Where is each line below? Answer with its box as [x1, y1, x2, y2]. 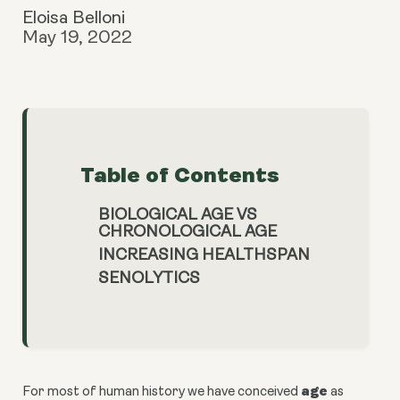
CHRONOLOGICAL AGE [98, 223, 277, 241]
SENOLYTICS [98, 271, 200, 288]
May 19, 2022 [22, 29, 132, 47]
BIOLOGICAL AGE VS [98, 206, 257, 224]
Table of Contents [80, 162, 279, 187]
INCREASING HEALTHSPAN [98, 247, 310, 265]
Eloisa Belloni [22, 10, 125, 28]
